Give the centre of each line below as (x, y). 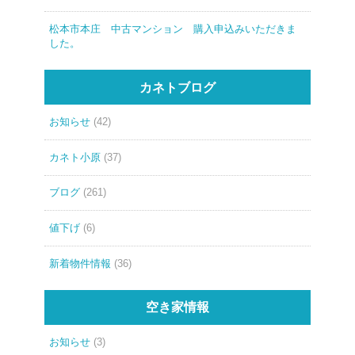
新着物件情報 (80, 263)
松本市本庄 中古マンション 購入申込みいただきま (172, 29)
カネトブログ (177, 87)
